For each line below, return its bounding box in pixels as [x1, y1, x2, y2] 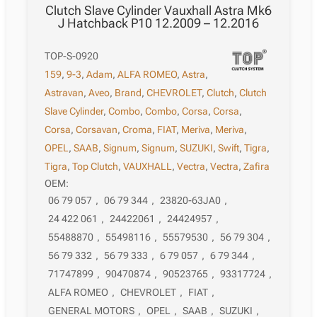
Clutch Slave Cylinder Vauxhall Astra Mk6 [45, 2, 272, 18]
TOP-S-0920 [45, 50, 99, 62]
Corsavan [76, 123, 118, 135]
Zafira [243, 160, 270, 172]
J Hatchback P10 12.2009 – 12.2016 [57, 15, 259, 30]
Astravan [45, 86, 84, 98]
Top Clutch [72, 160, 119, 172]
